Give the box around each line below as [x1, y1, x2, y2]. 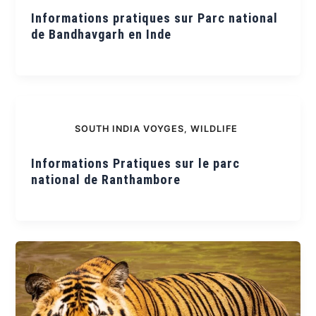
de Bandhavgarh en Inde [31, 26, 172, 42]
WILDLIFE [190, 123, 238, 135]
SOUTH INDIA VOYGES [75, 123, 184, 135]
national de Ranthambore [31, 171, 181, 187]
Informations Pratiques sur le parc [31, 155, 241, 171]
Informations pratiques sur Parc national [31, 10, 279, 25]
